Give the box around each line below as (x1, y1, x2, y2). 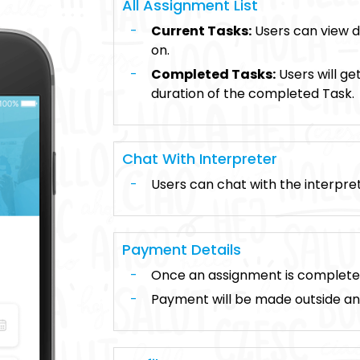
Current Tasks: (151, 22, 252, 40)
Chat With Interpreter (122, 149, 277, 169)
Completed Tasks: (151, 65, 276, 84)
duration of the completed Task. (151, 84, 354, 103)
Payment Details (122, 239, 241, 260)
